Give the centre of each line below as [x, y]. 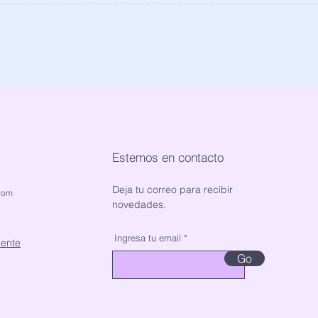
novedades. [139, 204]
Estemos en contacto [168, 157]
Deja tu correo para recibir [173, 190]
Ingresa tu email [148, 238]
